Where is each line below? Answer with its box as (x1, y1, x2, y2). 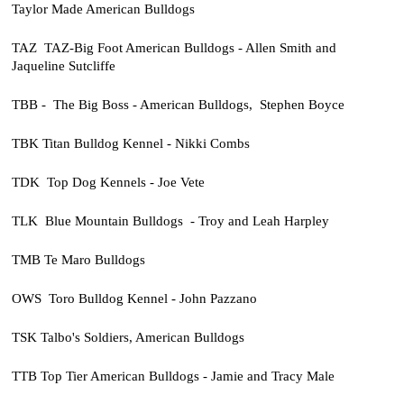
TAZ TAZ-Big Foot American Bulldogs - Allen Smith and (11, 40, 336, 55)
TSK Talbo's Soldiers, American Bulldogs (11, 329, 244, 345)
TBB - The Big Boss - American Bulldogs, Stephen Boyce (11, 96, 344, 113)
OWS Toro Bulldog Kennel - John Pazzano (11, 290, 257, 307)
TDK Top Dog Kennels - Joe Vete (11, 174, 205, 190)
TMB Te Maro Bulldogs (11, 252, 145, 268)
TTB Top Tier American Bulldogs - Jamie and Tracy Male (11, 368, 335, 384)
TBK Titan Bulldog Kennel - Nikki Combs (11, 135, 250, 151)
